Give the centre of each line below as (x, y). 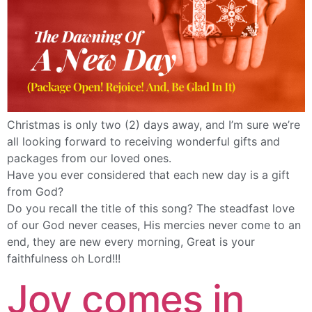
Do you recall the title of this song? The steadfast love (151, 208)
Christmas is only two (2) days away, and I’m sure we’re (154, 124)
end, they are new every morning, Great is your (131, 241)
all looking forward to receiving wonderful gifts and (143, 141)
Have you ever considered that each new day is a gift (148, 174)
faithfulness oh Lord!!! (64, 258)
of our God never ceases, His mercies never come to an (154, 225)
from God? (35, 191)
